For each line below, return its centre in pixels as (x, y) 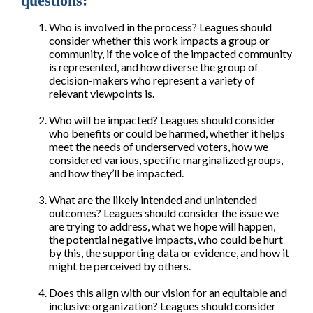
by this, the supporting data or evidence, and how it (169, 253)
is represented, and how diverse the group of (154, 67)
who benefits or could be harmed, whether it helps (167, 133)
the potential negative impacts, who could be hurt (166, 240)
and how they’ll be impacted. (116, 173)
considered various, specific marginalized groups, (166, 160)
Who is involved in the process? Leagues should (160, 27)
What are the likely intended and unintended (153, 200)
